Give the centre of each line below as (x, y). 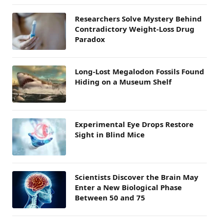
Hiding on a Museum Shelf (123, 82)
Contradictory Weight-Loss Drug (135, 29)
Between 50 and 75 (110, 198)
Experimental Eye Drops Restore (134, 124)
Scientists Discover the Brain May (137, 177)
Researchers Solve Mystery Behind (138, 19)
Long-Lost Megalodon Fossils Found (140, 72)
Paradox (90, 39)
